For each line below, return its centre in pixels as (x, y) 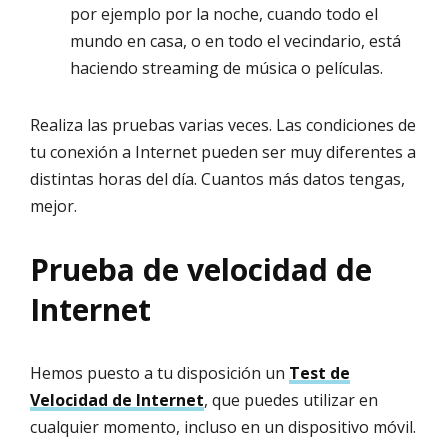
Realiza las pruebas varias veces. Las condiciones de (223, 125)
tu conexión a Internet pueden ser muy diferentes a (223, 152)
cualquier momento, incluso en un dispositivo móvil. (223, 427)
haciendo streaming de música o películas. (226, 68)
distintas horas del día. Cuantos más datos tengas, (217, 179)
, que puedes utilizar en (291, 400)
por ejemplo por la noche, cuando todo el (224, 14)
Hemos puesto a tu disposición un (159, 373)
